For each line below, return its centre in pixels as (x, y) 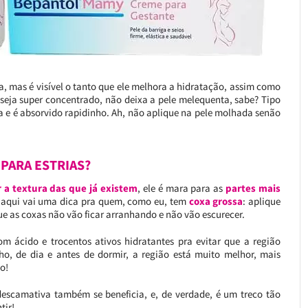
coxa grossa (214, 201)
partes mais (253, 188)
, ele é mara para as (182, 188)
